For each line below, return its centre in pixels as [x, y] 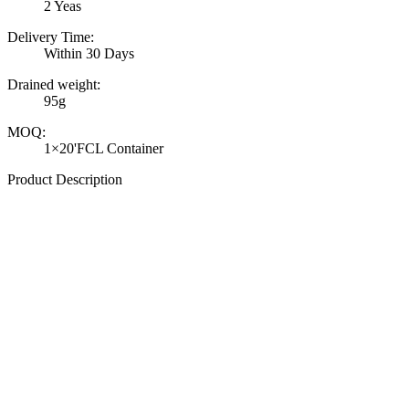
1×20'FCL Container [104, 149]
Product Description [65, 180]
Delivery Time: [51, 37]
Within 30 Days [89, 54]
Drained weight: [54, 85]
